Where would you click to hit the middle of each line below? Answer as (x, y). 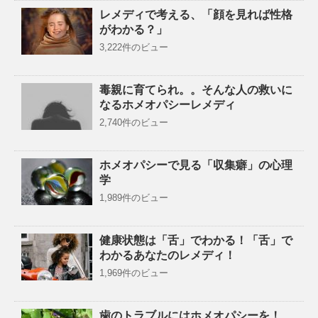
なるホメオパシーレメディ (168, 104)
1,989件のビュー (134, 197)
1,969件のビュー (134, 273)
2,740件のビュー (134, 122)
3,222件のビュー (134, 47)
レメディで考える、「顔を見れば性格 (196, 14)
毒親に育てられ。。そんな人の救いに (196, 89)
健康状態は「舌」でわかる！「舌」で (196, 240)
